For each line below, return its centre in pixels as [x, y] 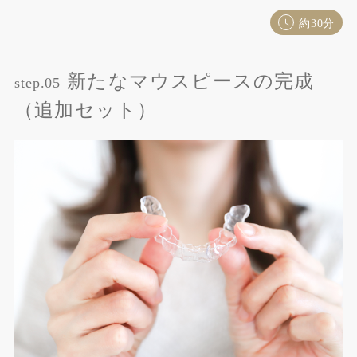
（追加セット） [86, 110]
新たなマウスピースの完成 [191, 81]
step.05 [37, 82]
